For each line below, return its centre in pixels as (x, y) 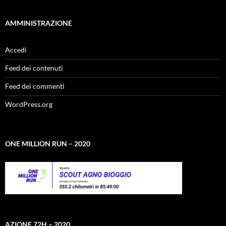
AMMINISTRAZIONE (39, 23)
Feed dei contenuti (34, 68)
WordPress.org (29, 104)
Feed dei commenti (35, 86)
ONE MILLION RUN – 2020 (48, 144)
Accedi (16, 50)
